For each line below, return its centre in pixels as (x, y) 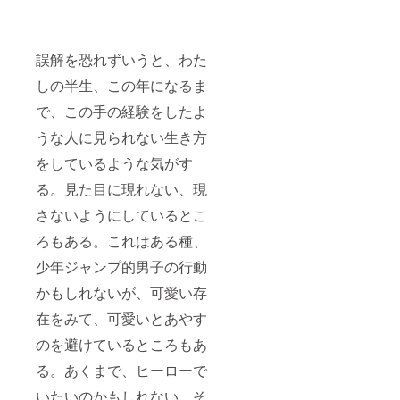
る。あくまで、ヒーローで (121, 371)
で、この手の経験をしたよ (121, 112)
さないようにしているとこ (121, 215)
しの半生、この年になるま (121, 86)
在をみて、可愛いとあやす (121, 319)
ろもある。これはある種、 (121, 241)
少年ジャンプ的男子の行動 (121, 267)
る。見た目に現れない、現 (121, 189)
